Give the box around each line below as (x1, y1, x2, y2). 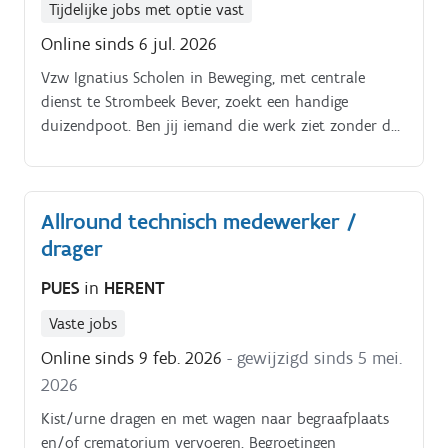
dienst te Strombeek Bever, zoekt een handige (41, 91, 348, 111)
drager (41, 234, 103, 262)
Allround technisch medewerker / (41, 207, 357, 235)
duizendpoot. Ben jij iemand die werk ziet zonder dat (41, 115, 405, 135)
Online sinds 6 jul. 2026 (41, 32, 217, 55)
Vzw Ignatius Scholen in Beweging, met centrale (41, 67, 365, 87)
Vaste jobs (49, 314, 117, 334)
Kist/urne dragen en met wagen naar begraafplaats (41, 409, 389, 429)
